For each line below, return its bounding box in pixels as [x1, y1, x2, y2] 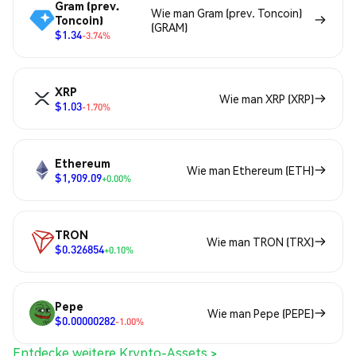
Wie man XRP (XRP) [219, 91, 314, 106]
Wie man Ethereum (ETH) [187, 163, 314, 178]
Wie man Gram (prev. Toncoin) [151, 6, 303, 21]
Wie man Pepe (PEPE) [207, 306, 314, 321]
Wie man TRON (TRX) [207, 234, 314, 250]
